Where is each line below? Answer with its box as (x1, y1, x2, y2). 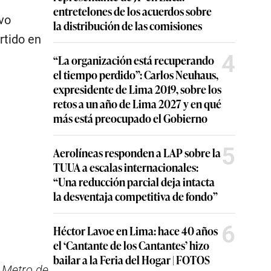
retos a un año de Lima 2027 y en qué (53, 96, 221, 111)
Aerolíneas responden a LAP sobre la (53, 145, 221, 160)
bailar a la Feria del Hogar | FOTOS (53, 252, 210, 267)
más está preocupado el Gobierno (53, 110, 207, 126)
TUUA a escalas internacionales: (53, 159, 198, 175)
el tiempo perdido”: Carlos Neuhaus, (53, 67, 218, 82)
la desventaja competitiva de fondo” (53, 188, 218, 204)
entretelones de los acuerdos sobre (53, 3, 212, 19)
